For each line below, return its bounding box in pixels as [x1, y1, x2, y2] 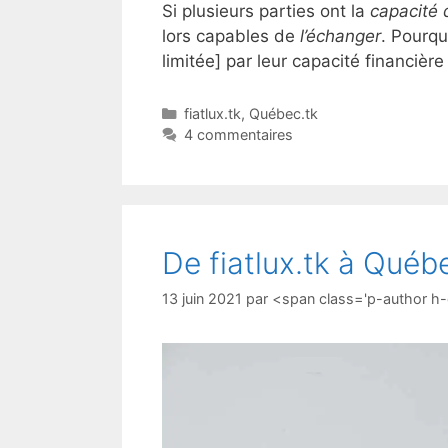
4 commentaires [183, 125, 293, 143]
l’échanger [300, 25, 381, 46]
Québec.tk [248, 104, 318, 122]
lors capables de [162, 25, 300, 46]
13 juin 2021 [162, 289, 242, 307]
